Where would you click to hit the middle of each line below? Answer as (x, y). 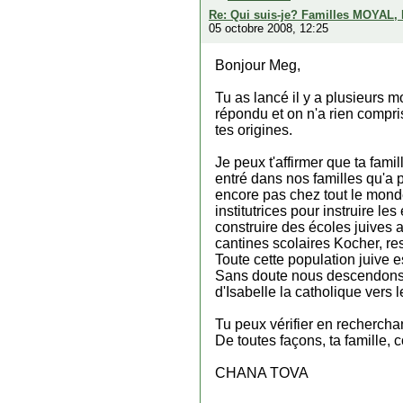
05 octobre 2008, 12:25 (269, 28)
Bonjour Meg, (258, 65)
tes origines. (254, 130)
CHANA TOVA (262, 373)
